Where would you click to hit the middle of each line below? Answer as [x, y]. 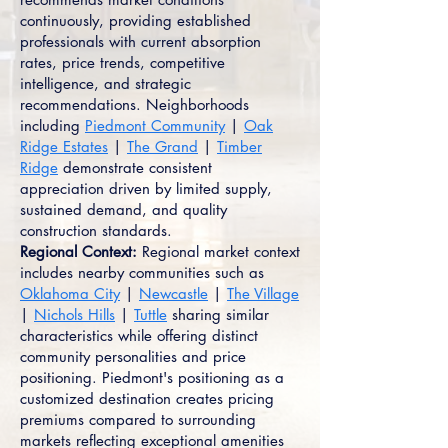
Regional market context [218, 251]
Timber [239, 146]
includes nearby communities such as [142, 272]
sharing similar [218, 314]
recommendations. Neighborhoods [134, 104]
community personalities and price [133, 356]
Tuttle [150, 314]
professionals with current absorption [140, 41]
